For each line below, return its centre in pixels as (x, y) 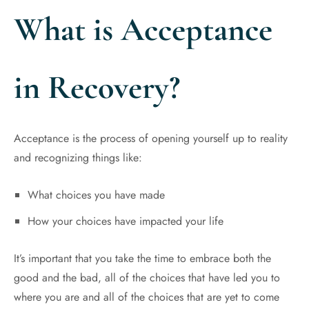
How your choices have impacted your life (125, 221)
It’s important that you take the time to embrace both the (142, 258)
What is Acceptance (143, 30)
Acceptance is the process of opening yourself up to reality (151, 138)
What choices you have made (96, 195)
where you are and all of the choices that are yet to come (147, 297)
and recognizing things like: (78, 158)
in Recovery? (97, 88)
